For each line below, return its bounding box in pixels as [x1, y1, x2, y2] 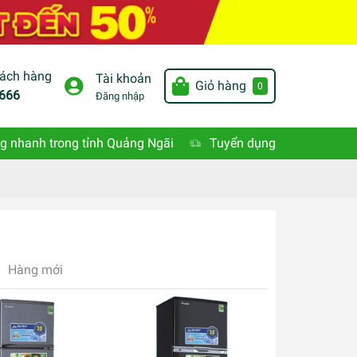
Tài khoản [95, 70, 151, 86]
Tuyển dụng [209, 135, 276, 151]
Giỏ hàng [194, 78, 246, 94]
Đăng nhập [95, 89, 144, 102]
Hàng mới [8, 262, 63, 278]
